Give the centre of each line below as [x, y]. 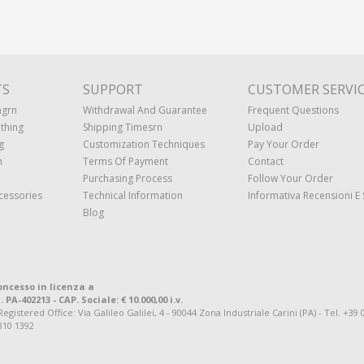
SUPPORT [113, 89]
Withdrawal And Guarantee [145, 110]
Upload [265, 127]
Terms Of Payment [126, 161]
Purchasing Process [128, 178]
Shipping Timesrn [123, 127]
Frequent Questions [293, 110]
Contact [266, 161]
